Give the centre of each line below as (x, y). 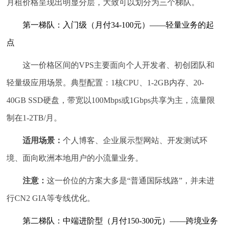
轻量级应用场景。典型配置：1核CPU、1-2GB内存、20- (105, 82)
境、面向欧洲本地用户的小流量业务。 (75, 158)
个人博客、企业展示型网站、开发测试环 (135, 140)
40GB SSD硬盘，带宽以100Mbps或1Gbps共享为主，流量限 (111, 100)
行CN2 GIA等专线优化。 (51, 198)
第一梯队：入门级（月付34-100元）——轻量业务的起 (119, 25)
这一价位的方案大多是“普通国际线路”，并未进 (131, 180)
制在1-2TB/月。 (34, 118)
